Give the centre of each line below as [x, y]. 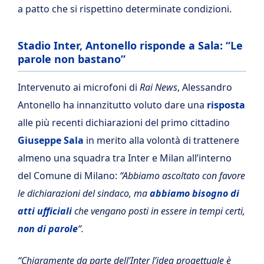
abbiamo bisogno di [194, 193]
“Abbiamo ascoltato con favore [182, 175]
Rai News [159, 87]
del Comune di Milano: [69, 175]
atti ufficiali [45, 211]
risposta [226, 105]
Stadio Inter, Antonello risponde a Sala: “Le [130, 45]
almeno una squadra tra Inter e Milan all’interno [125, 158]
